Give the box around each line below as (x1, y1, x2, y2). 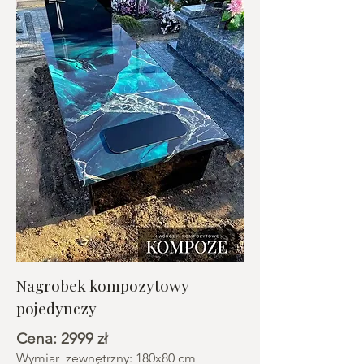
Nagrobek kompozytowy (16, 275, 189, 296)
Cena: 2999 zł (16, 329, 108, 348)
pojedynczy (16, 297, 97, 318)
